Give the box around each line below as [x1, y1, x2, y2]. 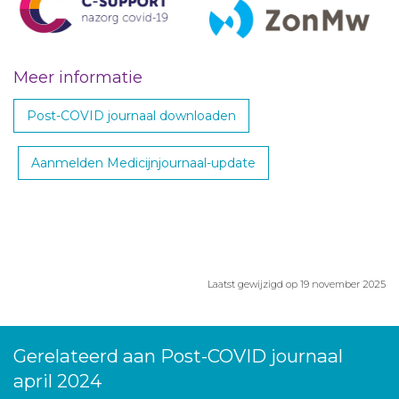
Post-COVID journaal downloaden [27, 108, 236, 124]
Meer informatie [13, 68, 142, 87]
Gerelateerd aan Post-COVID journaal [13, 345, 343, 367]
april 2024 [13, 370, 102, 392]
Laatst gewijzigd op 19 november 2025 [208, 278, 386, 290]
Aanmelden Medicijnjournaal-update [31, 155, 256, 171]
